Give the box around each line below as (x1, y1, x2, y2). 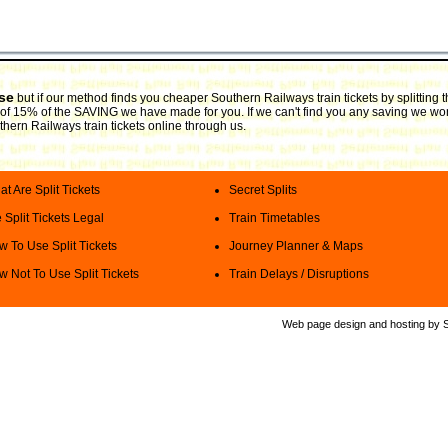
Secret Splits (229, 183, 297, 197)
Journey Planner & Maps (229, 239, 363, 253)
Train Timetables (229, 211, 320, 225)
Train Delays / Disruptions (229, 267, 369, 281)
